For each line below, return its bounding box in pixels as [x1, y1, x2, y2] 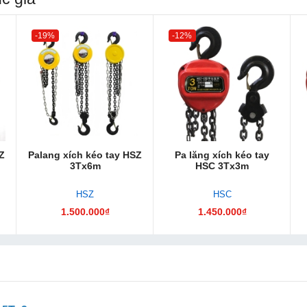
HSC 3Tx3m [195, 160, 249, 171]
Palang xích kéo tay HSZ [28, 149, 142, 160]
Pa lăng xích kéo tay [175, 149, 269, 160]
